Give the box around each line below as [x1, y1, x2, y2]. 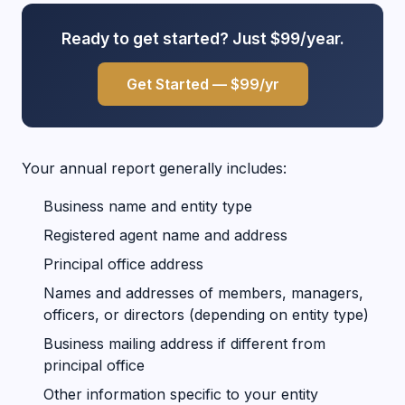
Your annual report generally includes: [22, 159, 287, 177]
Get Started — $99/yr [126, 75, 279, 93]
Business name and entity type [43, 197, 252, 215]
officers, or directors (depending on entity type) [43, 306, 369, 324]
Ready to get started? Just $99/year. [61, 29, 344, 48]
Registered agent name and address [43, 226, 287, 244]
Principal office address [43, 255, 203, 273]
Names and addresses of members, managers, [43, 284, 363, 302]
